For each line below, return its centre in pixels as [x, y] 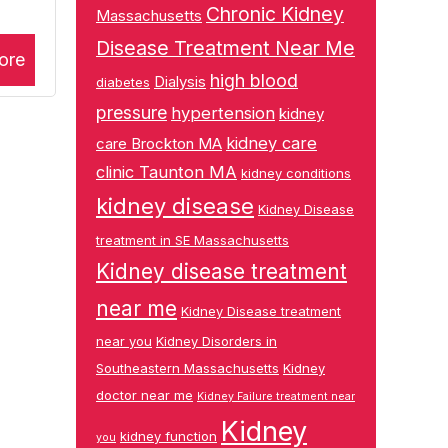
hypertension [223, 113]
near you [124, 341]
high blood [254, 80]
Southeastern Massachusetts [187, 368]
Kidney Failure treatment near [276, 396]
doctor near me [144, 395]
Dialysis [180, 81]
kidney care [271, 143]
